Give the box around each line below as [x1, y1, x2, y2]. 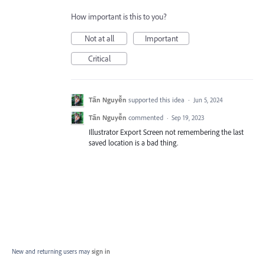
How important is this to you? [71, 11, 167, 22]
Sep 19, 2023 [172, 114, 204, 122]
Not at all [84, 33, 114, 44]
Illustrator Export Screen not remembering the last [89, 127, 244, 137]
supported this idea [128, 95, 186, 104]
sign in [92, 247, 110, 256]
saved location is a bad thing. [89, 138, 178, 147]
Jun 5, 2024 [193, 96, 223, 104]
